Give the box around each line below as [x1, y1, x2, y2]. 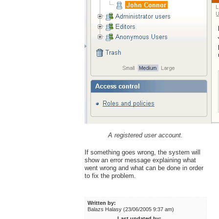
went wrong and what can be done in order [84, 164, 203, 172]
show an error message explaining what [84, 156, 196, 164]
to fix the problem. [84, 172, 136, 180]
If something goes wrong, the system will [84, 149, 200, 156]
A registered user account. [108, 131, 183, 139]
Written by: [88, 200, 116, 206]
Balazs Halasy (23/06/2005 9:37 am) [88, 206, 175, 213]
